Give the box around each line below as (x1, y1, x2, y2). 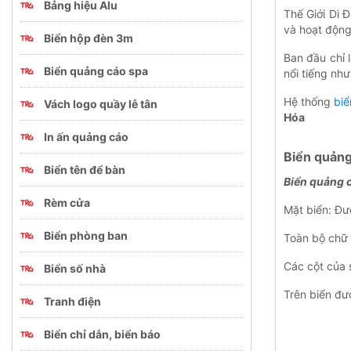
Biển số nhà (44, 261, 106, 275)
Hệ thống (284, 94, 335, 108)
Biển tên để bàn (44, 162, 125, 176)
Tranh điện (44, 294, 101, 308)
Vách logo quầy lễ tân (44, 96, 157, 110)
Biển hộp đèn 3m (44, 31, 133, 45)
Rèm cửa (44, 195, 90, 209)
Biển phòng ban (44, 228, 128, 242)
